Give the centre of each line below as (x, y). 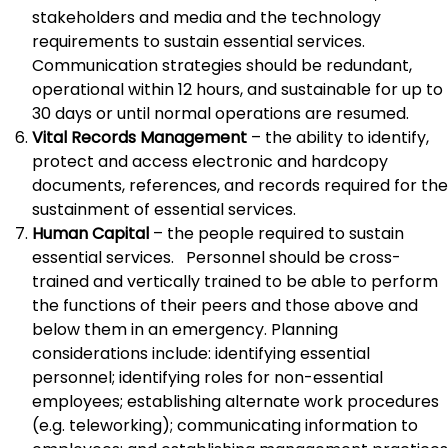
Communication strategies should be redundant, (222, 65)
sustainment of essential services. (164, 209)
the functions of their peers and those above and (225, 305)
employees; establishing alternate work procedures (235, 401)
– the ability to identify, (338, 137)
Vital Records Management (139, 137)
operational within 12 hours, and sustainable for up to (237, 89)
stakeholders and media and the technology (206, 17)
